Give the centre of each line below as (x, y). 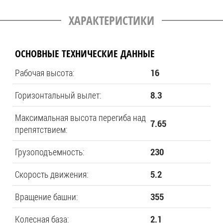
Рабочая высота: (45, 73)
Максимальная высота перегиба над (80, 117)
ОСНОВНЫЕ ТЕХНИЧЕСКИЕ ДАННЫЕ (85, 54)
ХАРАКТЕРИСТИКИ (111, 20)
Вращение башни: (47, 197)
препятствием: (41, 129)
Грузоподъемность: (50, 152)
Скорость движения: (52, 174)
